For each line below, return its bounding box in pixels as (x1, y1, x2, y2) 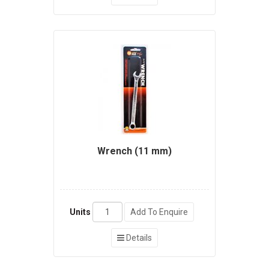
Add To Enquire (130, 207, 188, 217)
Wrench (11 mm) (97, 145, 172, 157)
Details (124, 233, 152, 243)
